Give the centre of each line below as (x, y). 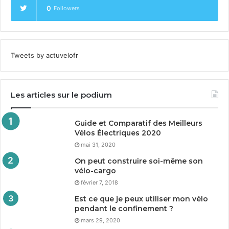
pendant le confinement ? (124, 209)
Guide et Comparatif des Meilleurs (139, 123)
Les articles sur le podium (61, 95)
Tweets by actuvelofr (44, 55)
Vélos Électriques (108, 133)
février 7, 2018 (99, 182)
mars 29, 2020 (100, 220)
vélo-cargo (95, 171)
